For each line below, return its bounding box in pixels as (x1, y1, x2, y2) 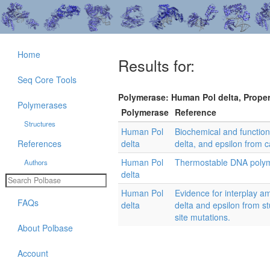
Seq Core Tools (17, 74, 77, 86)
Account (17, 246, 48, 259)
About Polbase (17, 221, 73, 234)
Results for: (118, 54, 195, 77)
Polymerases (17, 99, 67, 111)
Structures (24, 119, 55, 128)
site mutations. (175, 211, 230, 224)
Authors (24, 157, 48, 167)
